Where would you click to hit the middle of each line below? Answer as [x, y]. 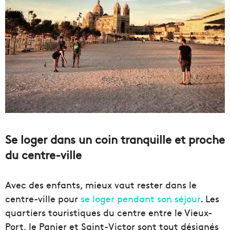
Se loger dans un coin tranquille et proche [115, 139]
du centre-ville [43, 154]
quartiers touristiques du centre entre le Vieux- [109, 212]
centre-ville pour [43, 198]
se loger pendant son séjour [140, 198]
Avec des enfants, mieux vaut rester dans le [101, 184]
